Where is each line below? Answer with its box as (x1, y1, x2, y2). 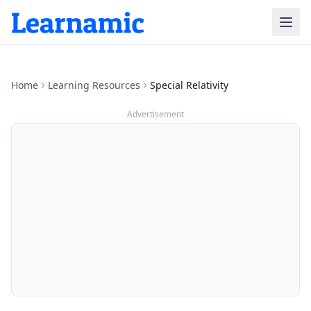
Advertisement (127, 108, 184, 120)
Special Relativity (150, 78, 228, 92)
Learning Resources (48, 78, 140, 92)
